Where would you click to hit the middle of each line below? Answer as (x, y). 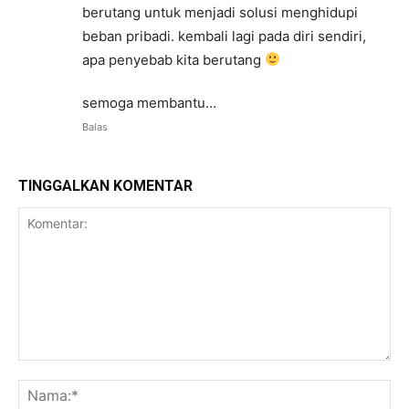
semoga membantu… (149, 102)
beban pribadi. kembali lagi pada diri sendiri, (224, 36)
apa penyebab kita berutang (173, 59)
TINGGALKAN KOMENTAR (105, 185)
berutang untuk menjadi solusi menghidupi (220, 12)
